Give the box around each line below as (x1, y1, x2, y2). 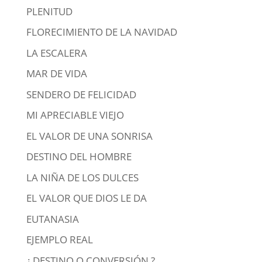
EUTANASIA (26, 212, 79, 226)
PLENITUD (26, 4, 73, 18)
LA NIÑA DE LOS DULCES (26, 170, 139, 184)
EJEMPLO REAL (26, 233, 93, 246)
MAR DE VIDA (26, 67, 87, 80)
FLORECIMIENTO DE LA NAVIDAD (26, 25, 177, 39)
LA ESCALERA (26, 46, 87, 60)
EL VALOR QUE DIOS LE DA (26, 191, 147, 205)
